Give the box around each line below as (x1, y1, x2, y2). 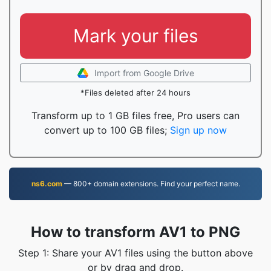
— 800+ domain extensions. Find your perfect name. (62, 179, 240, 188)
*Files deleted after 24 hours (80, 88, 191, 97)
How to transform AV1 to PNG (31, 223, 240, 241)
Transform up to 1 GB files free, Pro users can (31, 109, 240, 122)
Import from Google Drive (94, 68, 194, 78)
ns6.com (31, 179, 62, 188)
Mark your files (73, 25, 198, 47)
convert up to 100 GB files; (44, 124, 170, 136)
